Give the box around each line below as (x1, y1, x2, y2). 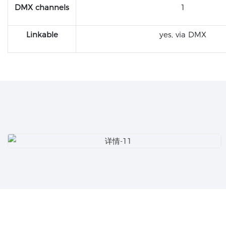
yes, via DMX (159, 30, 206, 40)
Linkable (26, 30, 58, 40)
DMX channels (15, 3, 69, 13)
